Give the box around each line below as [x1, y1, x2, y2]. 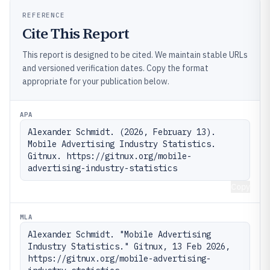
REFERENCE [22, 10, 66, 19]
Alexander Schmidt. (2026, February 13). [28, 126, 216, 137]
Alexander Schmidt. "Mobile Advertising [28, 228, 211, 240]
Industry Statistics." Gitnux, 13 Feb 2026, [28, 240, 230, 252]
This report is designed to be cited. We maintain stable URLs [22, 49, 248, 60]
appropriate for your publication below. [22, 75, 169, 87]
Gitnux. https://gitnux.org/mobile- [28, 150, 192, 162]
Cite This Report [22, 23, 130, 43]
